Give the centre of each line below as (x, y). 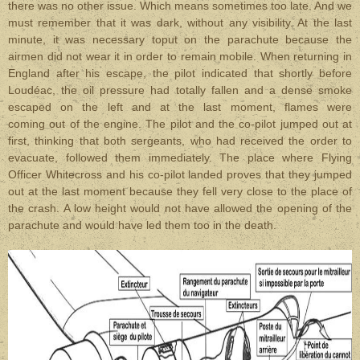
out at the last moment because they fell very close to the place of (180, 191)
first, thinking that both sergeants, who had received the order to (180, 141)
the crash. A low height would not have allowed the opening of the (180, 208)
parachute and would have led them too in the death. (142, 225)
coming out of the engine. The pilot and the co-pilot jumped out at (180, 124)
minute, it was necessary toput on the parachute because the (180, 39)
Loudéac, (32, 90)
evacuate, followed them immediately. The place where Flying (180, 157)
